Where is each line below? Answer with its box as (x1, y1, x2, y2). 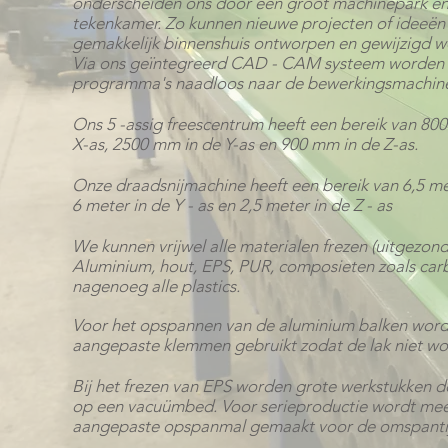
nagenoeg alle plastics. (72, 276, 240, 296)
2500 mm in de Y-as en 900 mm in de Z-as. (112, 134, 418, 154)
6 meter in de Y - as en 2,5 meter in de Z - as (72, 195, 392, 215)
